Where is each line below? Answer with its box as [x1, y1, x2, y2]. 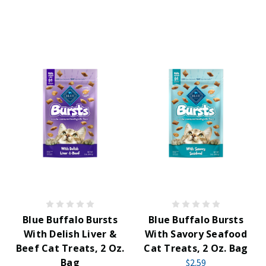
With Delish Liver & [24, 227, 116, 240]
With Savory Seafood [145, 227, 247, 240]
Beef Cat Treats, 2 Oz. [15, 242, 125, 255]
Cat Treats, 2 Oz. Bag [144, 242, 248, 255]
